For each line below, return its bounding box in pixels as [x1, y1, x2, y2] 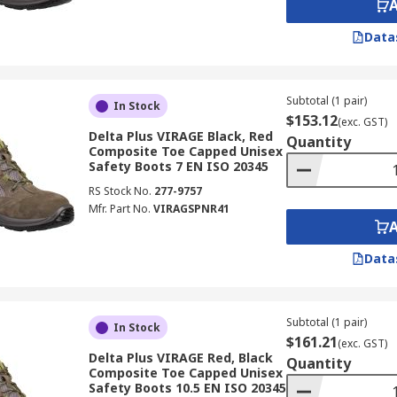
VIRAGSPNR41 [152, 201, 230, 216]
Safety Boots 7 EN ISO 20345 [88, 158, 269, 175]
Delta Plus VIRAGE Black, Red [88, 128, 273, 144]
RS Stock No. [88, 183, 152, 198]
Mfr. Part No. [88, 201, 151, 216]
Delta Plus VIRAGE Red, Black [88, 349, 273, 366]
